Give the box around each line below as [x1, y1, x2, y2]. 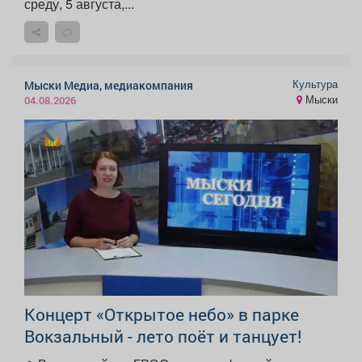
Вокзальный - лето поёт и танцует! [24, 324, 302, 347]
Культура [293, 77, 338, 92]
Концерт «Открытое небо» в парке [24, 302, 299, 326]
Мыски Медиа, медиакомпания [24, 77, 193, 93]
